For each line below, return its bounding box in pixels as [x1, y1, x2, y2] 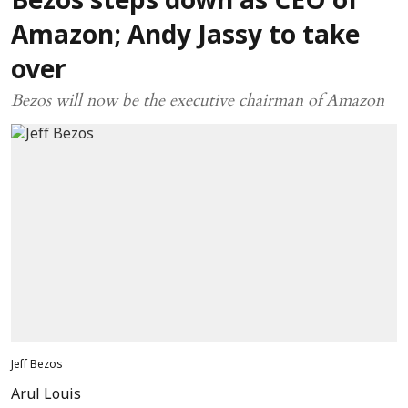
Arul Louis [11, 385, 81, 404]
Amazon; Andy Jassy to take [11, 22, 360, 53]
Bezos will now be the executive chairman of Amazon [11, 89, 389, 112]
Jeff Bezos [11, 358, 63, 372]
